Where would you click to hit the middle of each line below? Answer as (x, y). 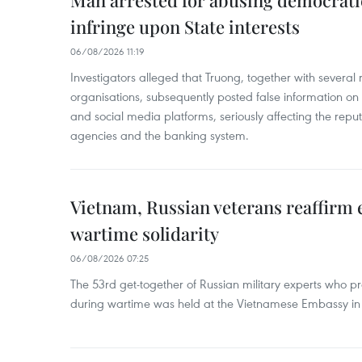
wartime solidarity (145, 234)
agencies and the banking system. (160, 135)
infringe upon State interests (185, 27)
